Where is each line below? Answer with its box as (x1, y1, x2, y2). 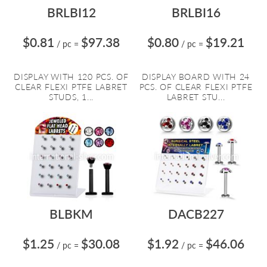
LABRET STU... (166, 92, 225, 102)
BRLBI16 (171, 5, 221, 20)
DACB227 (167, 206, 224, 221)
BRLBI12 (46, 5, 96, 20)
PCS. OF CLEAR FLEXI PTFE (139, 82, 253, 92)
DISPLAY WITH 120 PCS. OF (14, 72, 129, 82)
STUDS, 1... (48, 92, 94, 102)
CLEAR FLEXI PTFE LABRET (15, 82, 128, 92)
